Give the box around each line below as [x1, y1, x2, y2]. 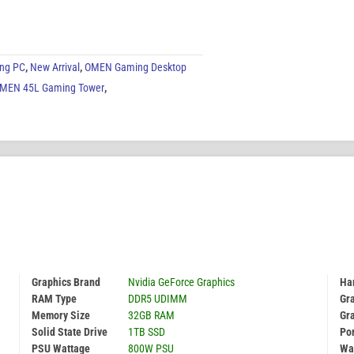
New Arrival [30, 61, 80, 74]
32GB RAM [128, 309, 175, 322]
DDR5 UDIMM [128, 292, 187, 306]
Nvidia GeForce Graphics [128, 276, 235, 289]
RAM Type [32, 292, 77, 306]
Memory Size [32, 309, 90, 322]
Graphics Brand [32, 276, 100, 289]
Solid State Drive [32, 326, 107, 339]
